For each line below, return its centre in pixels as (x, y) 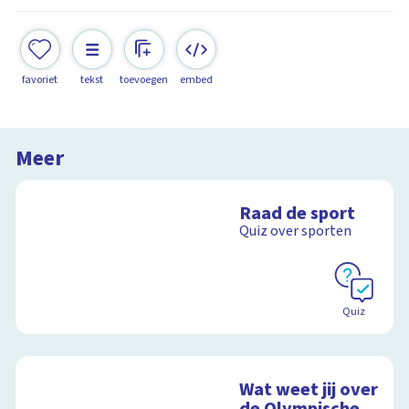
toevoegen (144, 79)
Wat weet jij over (309, 390)
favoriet (40, 79)
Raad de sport (298, 214)
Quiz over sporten (296, 231)
